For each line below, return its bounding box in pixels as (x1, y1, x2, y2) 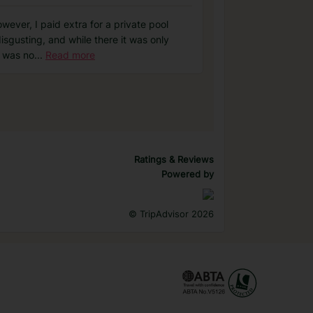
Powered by (161, 168, 214, 180)
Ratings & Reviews (134, 154, 214, 165)
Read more (45, 49, 95, 61)
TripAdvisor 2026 (137, 208, 214, 219)
